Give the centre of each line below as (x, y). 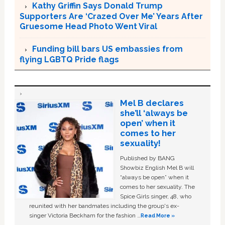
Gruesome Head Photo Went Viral (88, 26)
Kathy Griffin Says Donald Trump (97, 6)
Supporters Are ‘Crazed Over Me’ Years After (111, 16)
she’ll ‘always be (154, 113)
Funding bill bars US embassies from (107, 49)
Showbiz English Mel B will (157, 168)
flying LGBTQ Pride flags (69, 60)
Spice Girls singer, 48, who (155, 196)
